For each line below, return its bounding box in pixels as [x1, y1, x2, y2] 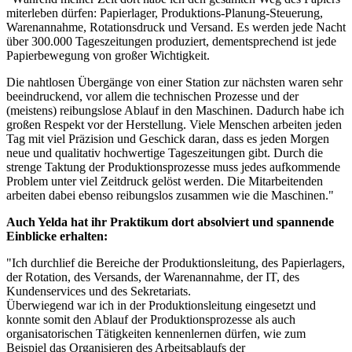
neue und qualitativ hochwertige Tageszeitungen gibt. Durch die [6, 145, 323, 159]
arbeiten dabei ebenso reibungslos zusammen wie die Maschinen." [6, 188, 334, 202]
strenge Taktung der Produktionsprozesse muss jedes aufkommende [6, 159, 340, 174]
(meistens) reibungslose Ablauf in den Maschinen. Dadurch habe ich [6, 103, 344, 117]
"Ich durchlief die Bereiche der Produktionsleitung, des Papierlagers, [6, 255, 345, 269]
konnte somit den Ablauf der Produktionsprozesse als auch [6, 312, 295, 326]
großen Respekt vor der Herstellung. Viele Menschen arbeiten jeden [6, 117, 342, 131]
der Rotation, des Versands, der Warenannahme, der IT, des [6, 269, 299, 284]
